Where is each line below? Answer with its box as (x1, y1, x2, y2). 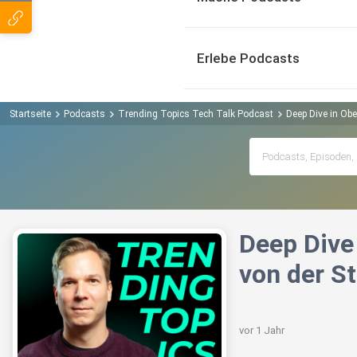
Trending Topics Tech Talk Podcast (118, 108, 273, 120)
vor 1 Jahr (239, 324, 284, 337)
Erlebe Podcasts (197, 50, 300, 66)
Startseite (10, 108, 51, 120)
